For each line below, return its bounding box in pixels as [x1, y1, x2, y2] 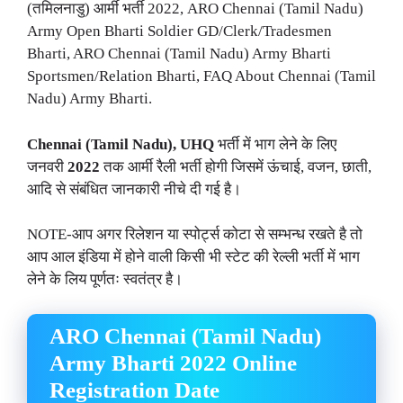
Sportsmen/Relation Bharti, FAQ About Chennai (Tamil [27, 67, 376, 85]
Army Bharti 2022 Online [49, 350, 297, 375]
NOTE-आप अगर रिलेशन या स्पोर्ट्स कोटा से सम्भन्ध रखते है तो [27, 226, 363, 244]
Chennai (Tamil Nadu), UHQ [27, 135, 214, 153]
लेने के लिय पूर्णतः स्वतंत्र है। [27, 271, 183, 289]
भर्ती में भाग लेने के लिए [214, 135, 336, 153]
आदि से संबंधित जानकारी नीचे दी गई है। [27, 180, 241, 198]
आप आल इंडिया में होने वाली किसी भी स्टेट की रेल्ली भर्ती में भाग [27, 248, 360, 266]
